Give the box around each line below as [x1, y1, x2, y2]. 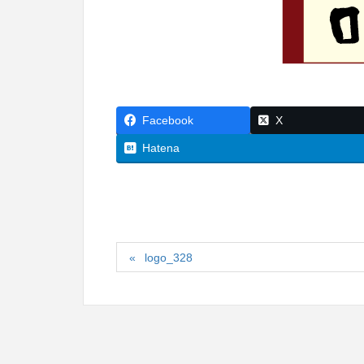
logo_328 [145, 250, 193, 264]
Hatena [142, 141, 180, 154]
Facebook [142, 113, 193, 127]
